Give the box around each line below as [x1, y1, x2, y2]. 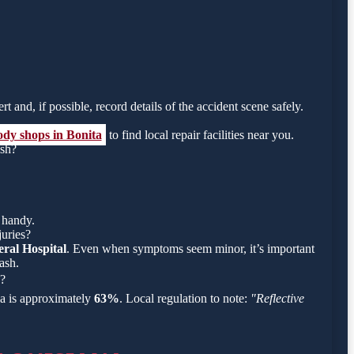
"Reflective [250, 292, 304, 306]
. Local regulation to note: [119, 292, 250, 306]
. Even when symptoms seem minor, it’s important [66, 242, 314, 256]
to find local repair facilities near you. [105, 128, 294, 142]
